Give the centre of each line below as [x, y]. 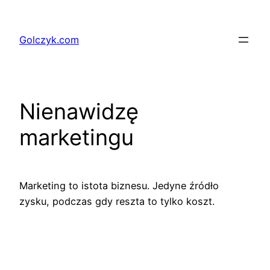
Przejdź [21, 12]
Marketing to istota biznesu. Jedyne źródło [119, 186]
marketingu [77, 138]
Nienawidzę [79, 112]
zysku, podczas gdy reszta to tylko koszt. [117, 202]
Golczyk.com [49, 40]
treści [17, 43]
